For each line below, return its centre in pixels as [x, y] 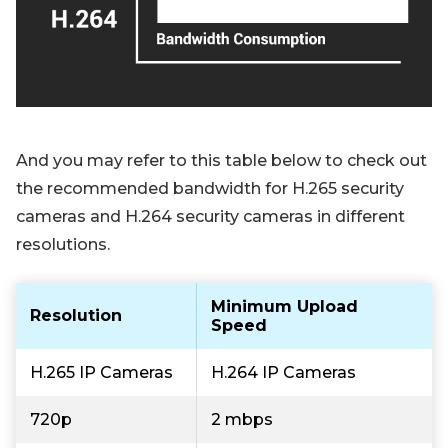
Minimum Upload [284, 306]
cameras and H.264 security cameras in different [210, 216]
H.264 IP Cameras [283, 372]
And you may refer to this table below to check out [221, 160]
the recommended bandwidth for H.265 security [210, 188]
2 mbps [242, 419]
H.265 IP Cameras [101, 372]
